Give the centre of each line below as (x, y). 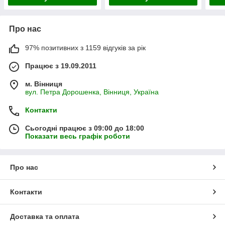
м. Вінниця (44, 84)
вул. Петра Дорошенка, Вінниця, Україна (92, 92)
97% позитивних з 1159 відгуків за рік (85, 47)
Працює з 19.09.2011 (61, 66)
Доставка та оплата (45, 216)
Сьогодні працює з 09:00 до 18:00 (85, 128)
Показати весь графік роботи (78, 136)
